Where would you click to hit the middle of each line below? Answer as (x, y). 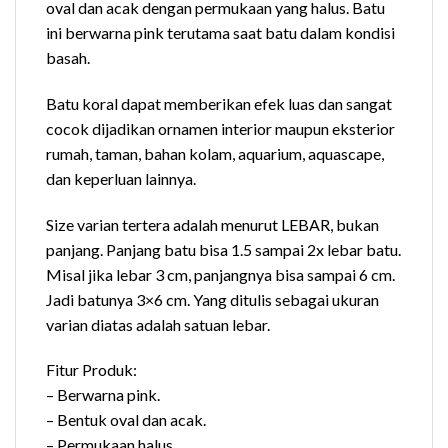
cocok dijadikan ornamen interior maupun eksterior (220, 128)
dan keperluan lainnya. (121, 178)
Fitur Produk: (91, 370)
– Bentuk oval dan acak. (126, 420)
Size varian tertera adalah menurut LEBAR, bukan (212, 224)
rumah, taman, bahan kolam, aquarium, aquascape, (215, 153)
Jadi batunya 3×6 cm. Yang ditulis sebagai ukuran (212, 299)
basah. (68, 57)
